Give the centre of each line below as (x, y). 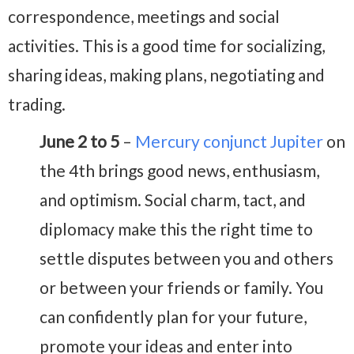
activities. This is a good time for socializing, (166, 46)
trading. (37, 104)
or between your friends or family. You (181, 288)
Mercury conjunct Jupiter (229, 141)
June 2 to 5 (79, 141)
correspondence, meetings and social (144, 17)
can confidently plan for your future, (173, 317)
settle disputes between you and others (186, 258)
